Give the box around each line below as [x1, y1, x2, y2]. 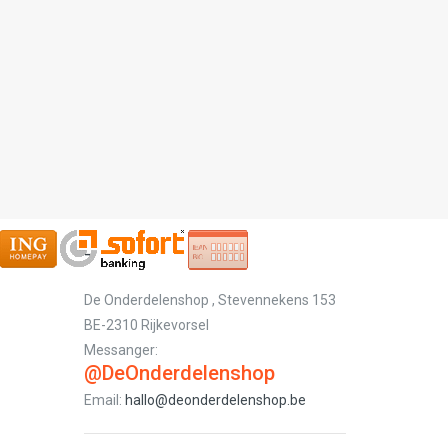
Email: [83, 392, 125, 408]
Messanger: [83, 342, 158, 358]
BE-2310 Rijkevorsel [83, 317, 209, 333]
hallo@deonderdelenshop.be [124, 392, 306, 408]
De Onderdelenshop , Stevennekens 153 [83, 292, 336, 308]
